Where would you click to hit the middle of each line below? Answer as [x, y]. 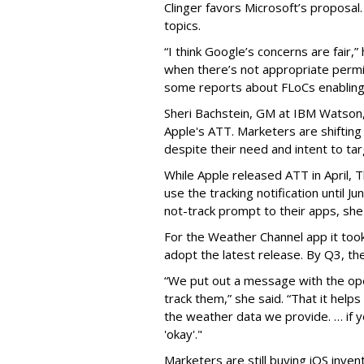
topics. [182, 25]
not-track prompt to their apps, [253, 210]
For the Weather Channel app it [253, 236]
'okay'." [183, 334]
